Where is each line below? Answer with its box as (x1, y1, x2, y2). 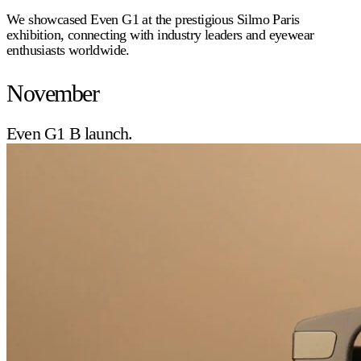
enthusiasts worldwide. (6, 42, 130, 59)
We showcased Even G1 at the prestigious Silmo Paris (6, 11, 300, 28)
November (6, 80, 98, 107)
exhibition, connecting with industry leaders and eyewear (6, 27, 314, 44)
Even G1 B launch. (6, 123, 133, 144)
